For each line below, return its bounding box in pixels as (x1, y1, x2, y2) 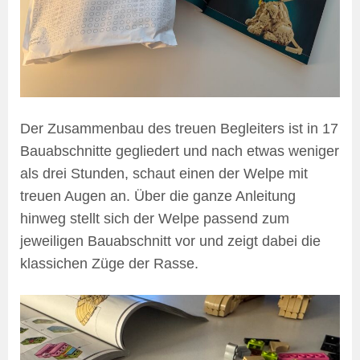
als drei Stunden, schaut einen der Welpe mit (20, 166, 308, 182)
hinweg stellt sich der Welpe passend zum (20, 211, 289, 227)
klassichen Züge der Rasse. (20, 256, 198, 272)
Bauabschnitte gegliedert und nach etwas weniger (20, 143, 339, 160)
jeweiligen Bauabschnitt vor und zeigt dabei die (20, 233, 321, 250)
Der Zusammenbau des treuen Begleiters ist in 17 (20, 121, 338, 137)
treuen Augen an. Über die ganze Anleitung (20, 188, 296, 205)
